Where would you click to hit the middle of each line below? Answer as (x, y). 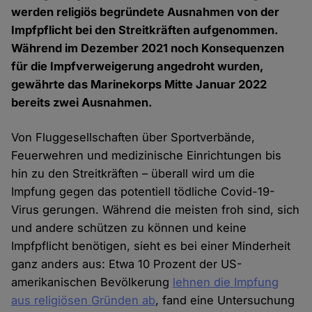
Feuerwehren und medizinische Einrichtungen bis (147, 156)
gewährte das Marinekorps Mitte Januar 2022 (139, 85)
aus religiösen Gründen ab (84, 301)
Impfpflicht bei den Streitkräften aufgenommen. (145, 30)
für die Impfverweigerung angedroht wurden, (138, 67)
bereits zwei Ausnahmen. (82, 103)
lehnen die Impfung (226, 282)
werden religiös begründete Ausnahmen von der (146, 12)
